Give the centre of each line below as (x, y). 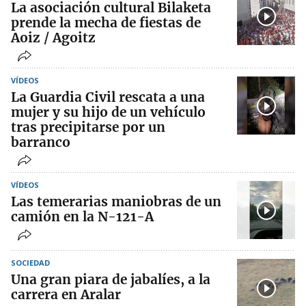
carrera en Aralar (66, 295)
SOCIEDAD (30, 263)
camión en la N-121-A (82, 217)
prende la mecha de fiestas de (106, 23)
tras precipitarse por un (88, 127)
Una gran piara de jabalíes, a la (111, 280)
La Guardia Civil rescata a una (108, 97)
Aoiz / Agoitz (53, 38)
